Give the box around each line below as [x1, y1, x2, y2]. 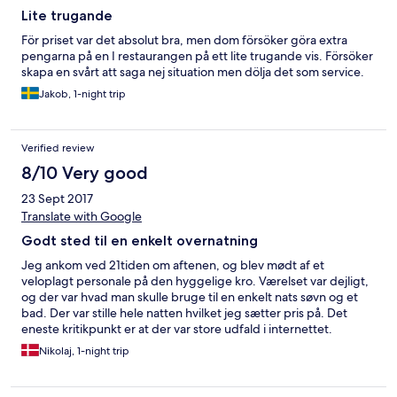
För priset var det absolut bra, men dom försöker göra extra [21, 32, 347, 49]
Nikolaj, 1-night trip [39, 344, 129, 359]
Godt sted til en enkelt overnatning [21, 232, 258, 250]
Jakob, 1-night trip [39, 87, 126, 102]
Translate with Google [21, 208, 142, 225]
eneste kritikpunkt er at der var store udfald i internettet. [21, 321, 332, 338]
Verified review [21, 141, 95, 156]
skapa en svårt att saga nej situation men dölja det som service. [21, 64, 364, 81]
